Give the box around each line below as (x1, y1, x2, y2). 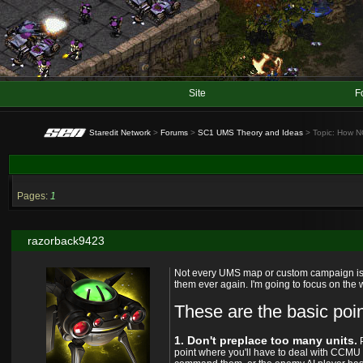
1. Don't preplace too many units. (173, 334, 357, 348)
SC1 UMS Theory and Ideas (198, 128, 303, 137)
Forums (160, 128, 188, 137)
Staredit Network (89, 128, 151, 137)
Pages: (17, 190, 48, 203)
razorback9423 (27, 234, 105, 248)
